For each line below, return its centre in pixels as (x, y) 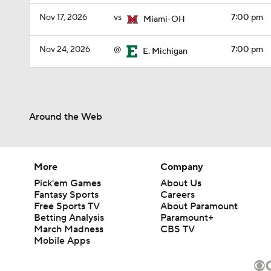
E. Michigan (165, 51)
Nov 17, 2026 (63, 18)
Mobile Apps (62, 241)
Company (182, 167)
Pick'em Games (67, 183)
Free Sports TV (67, 206)
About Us (181, 183)
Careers (178, 195)
